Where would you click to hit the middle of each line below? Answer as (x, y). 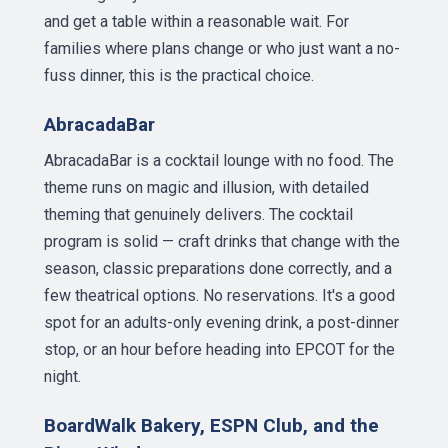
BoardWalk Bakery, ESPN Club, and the (211, 425)
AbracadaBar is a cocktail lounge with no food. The (219, 160)
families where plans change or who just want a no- (222, 48)
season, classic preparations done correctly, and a (218, 268)
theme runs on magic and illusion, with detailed (206, 187)
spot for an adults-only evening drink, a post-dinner (221, 322)
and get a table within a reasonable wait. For (196, 21)
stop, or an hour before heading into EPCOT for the (219, 349)
